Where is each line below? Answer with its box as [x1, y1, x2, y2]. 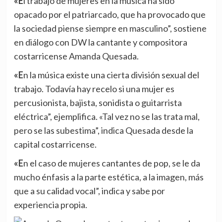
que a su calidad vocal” [13, 185, 98, 196]
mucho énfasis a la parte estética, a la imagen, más [13, 171, 204, 182]
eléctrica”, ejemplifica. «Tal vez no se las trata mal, [13, 111, 200, 122]
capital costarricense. [13, 138, 97, 150]
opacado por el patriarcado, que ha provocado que [13, 8, 206, 20]
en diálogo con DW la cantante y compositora [13, 36, 187, 48]
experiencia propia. [13, 199, 87, 210]
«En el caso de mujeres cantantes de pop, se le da [13, 157, 23, 168]
